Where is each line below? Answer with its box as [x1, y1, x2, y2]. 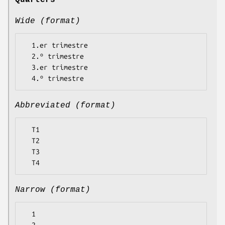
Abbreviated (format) [15, 101, 116, 110]
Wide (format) [15, 17, 80, 26]
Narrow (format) [15, 185, 90, 195]
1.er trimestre [24, 41, 32, 50]
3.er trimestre [24, 63, 32, 72]
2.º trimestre [24, 52, 32, 61]
